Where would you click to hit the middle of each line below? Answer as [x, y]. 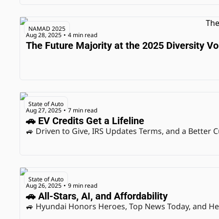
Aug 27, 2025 [44, 110]
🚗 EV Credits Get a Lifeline [85, 121]
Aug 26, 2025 [44, 185]
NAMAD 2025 [47, 29]
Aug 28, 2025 [44, 35]
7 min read [83, 110]
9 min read [83, 185]
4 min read [83, 35]
